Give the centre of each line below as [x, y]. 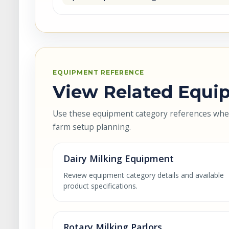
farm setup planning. [92, 127]
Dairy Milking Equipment [119, 158]
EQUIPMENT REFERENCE [99, 72]
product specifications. [100, 186]
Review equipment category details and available [144, 175]
